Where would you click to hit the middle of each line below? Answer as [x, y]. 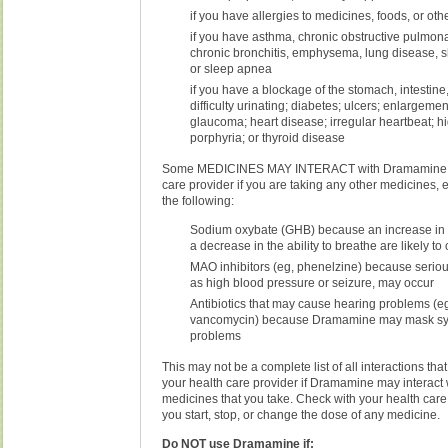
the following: [198, 200]
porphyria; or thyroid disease [268, 137]
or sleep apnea [231, 68]
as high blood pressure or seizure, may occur [312, 282]
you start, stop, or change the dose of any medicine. [301, 414]
